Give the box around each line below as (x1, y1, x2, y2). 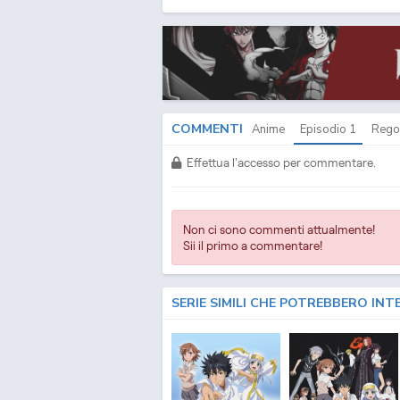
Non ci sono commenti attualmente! (183, 221, 375, 237)
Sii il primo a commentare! (183, 237, 322, 253)
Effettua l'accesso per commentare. (181, 154, 376, 170)
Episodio (300, 121, 349, 137)
